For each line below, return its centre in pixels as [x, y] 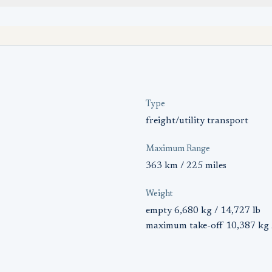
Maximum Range [178, 149]
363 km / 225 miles [186, 166]
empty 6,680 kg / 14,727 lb [203, 211]
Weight [159, 194]
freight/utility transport [197, 121]
